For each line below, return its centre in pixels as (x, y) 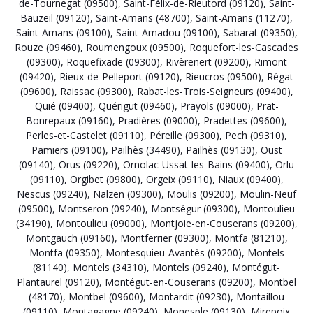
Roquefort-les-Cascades (244, 47)
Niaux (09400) (249, 179)
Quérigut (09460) (136, 105)
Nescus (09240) (52, 194)
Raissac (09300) (95, 91)
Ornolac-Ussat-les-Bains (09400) (196, 164)
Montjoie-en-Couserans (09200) (222, 223)
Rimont (270, 61)
